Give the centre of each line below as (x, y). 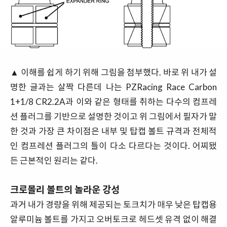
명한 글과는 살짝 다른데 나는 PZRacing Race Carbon (113, 87)
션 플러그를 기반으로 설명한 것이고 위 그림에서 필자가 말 (113, 116)
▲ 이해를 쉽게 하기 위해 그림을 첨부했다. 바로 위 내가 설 (113, 72)
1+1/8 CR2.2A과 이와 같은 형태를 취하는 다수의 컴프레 (113, 101)
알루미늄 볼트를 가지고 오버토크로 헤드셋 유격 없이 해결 (113, 219)
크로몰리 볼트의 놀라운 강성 (65, 189)
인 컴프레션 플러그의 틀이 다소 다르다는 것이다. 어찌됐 (113, 145)
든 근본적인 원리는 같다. (54, 160)
